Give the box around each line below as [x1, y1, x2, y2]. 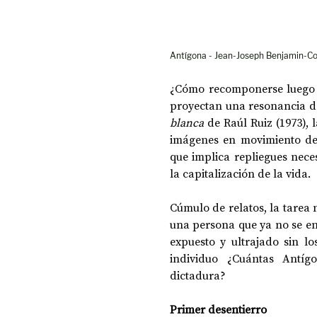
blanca [170, 114, 208, 130]
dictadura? [170, 267, 226, 283]
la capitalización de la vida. [170, 165, 311, 181]
